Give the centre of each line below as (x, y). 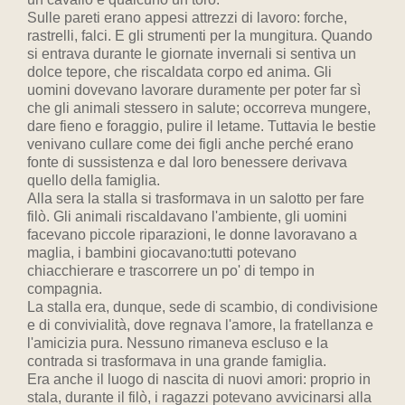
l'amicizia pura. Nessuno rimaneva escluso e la (178, 343)
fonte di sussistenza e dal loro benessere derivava (187, 162)
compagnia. (65, 289)
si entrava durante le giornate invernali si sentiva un (192, 54)
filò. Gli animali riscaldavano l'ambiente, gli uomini (187, 217)
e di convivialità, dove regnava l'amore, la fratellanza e (200, 325)
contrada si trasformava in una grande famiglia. (177, 361)
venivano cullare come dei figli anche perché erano (190, 144)
